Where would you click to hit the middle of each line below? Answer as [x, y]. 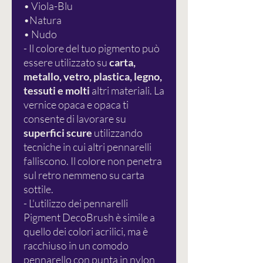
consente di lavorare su [75, 119]
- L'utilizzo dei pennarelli [76, 203]
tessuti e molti [57, 91]
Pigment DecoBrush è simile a [89, 218]
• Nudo [40, 34]
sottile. [38, 189]
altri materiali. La [127, 91]
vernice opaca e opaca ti [76, 105]
